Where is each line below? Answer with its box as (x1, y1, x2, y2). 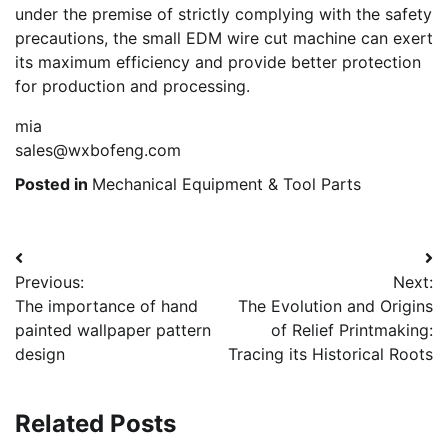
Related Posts (15, 409, 176, 439)
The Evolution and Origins (238, 296, 433, 317)
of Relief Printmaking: (271, 320, 433, 341)
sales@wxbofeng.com (15, 140, 181, 161)
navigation (14, 284, 139, 314)
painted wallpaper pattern (15, 320, 211, 341)
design (15, 344, 65, 365)
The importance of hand (15, 296, 198, 317)
